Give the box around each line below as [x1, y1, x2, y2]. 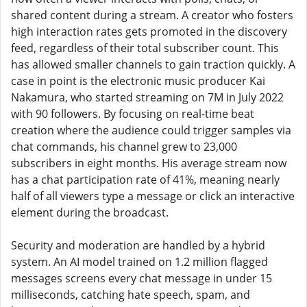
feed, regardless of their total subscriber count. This [11, 40, 279, 56]
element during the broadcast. [11, 205, 169, 220]
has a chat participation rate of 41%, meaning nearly [11, 172, 280, 187]
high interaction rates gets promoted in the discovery [11, 24, 287, 39]
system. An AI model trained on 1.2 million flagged [11, 254, 268, 269]
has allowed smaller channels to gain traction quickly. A [11, 57, 295, 72]
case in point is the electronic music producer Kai [11, 73, 265, 88]
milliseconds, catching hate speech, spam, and [11, 287, 250, 302]
